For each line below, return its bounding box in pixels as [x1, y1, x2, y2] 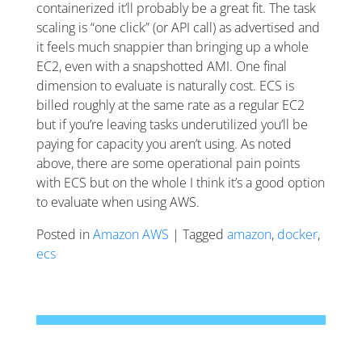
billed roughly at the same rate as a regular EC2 [36, 95, 305, 114]
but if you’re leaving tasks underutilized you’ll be [36, 115, 308, 133]
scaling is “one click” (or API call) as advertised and [36, 18, 320, 36]
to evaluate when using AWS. [36, 192, 200, 211]
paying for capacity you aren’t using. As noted [36, 134, 292, 153]
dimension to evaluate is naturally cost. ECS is [36, 76, 294, 95]
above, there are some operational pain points [36, 154, 300, 172]
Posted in [36, 225, 93, 243]
